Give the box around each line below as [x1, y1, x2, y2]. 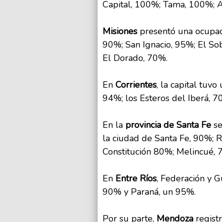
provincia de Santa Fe [125, 119, 214, 131]
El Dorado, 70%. [103, 52, 167, 64]
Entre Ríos [115, 172, 157, 185]
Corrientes [115, 79, 157, 91]
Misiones [103, 25, 137, 38]
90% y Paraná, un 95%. [103, 186, 196, 198]
